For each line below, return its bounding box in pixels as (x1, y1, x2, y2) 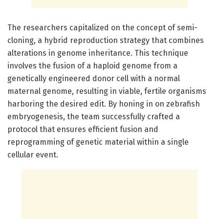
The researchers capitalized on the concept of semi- (7, 22, 197, 32)
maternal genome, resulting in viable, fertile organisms (7, 86, 206, 96)
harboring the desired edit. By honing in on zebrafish (7, 99, 200, 109)
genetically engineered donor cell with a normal (7, 73, 180, 83)
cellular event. (7, 150, 58, 159)
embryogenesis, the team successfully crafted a (7, 111, 180, 121)
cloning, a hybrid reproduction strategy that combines (7, 35, 204, 45)
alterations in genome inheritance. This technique (7, 48, 188, 58)
